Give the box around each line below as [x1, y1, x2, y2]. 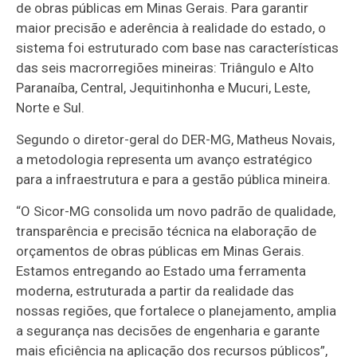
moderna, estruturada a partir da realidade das [16, 283, 295, 300]
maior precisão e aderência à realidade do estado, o [16, 20, 327, 37]
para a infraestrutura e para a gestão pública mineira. [16, 171, 331, 188]
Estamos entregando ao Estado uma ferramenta [16, 263, 307, 280]
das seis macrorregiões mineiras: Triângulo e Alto [16, 60, 315, 76]
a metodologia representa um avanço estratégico [16, 151, 313, 168]
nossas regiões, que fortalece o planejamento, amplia [16, 303, 337, 320]
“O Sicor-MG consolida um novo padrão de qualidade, [16, 203, 336, 220]
